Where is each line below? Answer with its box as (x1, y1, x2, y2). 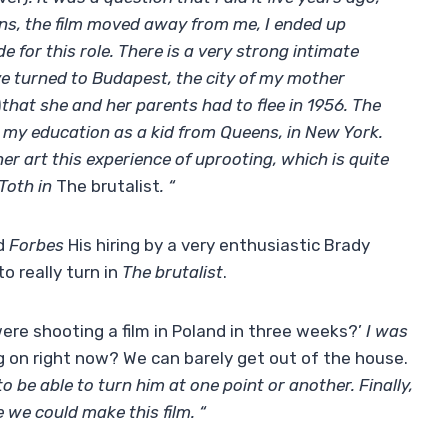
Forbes (9, 235, 64, 256)
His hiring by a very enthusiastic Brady (64, 235, 370, 256)
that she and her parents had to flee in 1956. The (2, 95, 381, 116)
